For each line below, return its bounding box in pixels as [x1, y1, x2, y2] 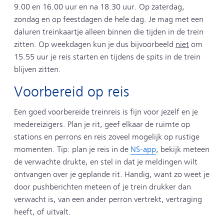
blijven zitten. [14, 64, 61, 74]
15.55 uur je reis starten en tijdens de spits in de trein [14, 52, 200, 61]
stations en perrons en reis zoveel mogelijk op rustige [14, 132, 199, 141]
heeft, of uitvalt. [14, 207, 71, 216]
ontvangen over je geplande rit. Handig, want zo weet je [14, 169, 209, 179]
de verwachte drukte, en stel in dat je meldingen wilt [14, 157, 197, 166]
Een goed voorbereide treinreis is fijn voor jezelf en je [14, 107, 198, 116]
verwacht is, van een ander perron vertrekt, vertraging [14, 194, 202, 204]
